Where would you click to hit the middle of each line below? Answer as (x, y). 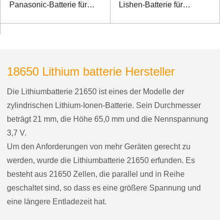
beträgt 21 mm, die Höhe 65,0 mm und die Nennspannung (108, 119)
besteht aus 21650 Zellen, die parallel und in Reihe (96, 174)
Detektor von (31, 17)
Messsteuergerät (148, 17)
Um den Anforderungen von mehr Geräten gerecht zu (99, 146)
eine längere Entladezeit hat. (57, 201)
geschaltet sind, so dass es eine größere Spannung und (104, 188)
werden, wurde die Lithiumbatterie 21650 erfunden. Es (101, 160)
